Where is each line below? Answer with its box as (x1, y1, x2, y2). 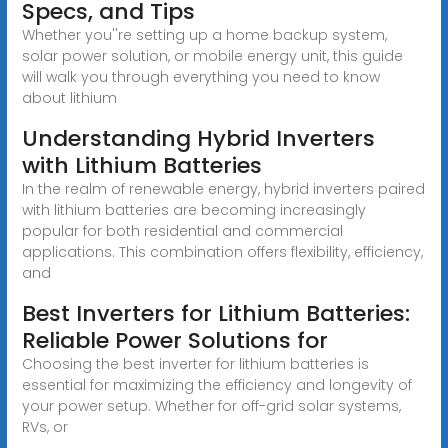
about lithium (21, 87, 117, 108)
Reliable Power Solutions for (21, 324, 328, 356)
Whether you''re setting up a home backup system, (21, 24, 387, 45)
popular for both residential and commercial (21, 220, 343, 241)
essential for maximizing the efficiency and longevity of (21, 374, 412, 395)
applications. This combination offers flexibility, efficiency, (21, 241, 423, 262)
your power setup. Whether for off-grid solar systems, (21, 395, 401, 416)
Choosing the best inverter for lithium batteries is (21, 353, 369, 374)
